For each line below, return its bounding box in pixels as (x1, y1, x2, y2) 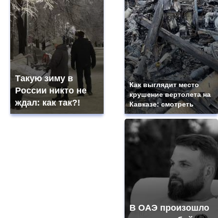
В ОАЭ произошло (129, 203, 209, 213)
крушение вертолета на (129, 91, 211, 98)
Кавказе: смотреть (129, 100, 194, 108)
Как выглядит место (129, 81, 199, 89)
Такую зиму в (15, 73, 73, 83)
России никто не (15, 86, 87, 95)
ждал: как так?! (15, 98, 81, 108)
